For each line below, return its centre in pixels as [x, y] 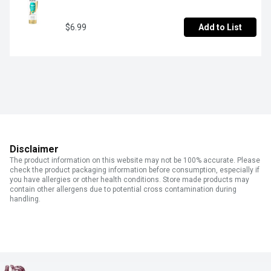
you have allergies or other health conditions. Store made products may [129, 180]
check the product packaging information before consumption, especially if [135, 170]
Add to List [220, 28]
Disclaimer [34, 149]
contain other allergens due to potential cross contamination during [123, 190]
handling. [25, 199]
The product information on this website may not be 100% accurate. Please [135, 161]
